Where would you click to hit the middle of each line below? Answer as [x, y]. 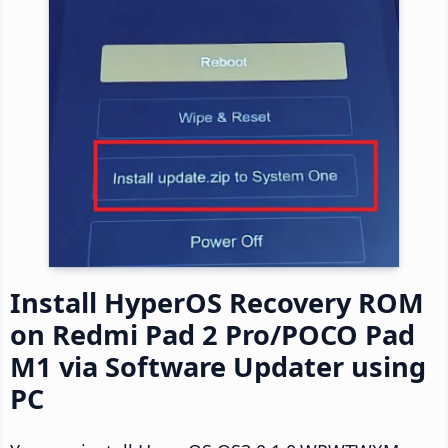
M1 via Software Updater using [218, 367]
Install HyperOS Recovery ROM [217, 303]
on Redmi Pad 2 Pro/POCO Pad [212, 335]
